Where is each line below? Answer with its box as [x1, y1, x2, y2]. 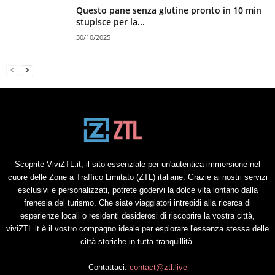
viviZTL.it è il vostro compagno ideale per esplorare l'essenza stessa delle [6, 223, 269, 233]
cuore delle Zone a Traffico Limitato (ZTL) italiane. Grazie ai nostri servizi [7, 172, 268, 182]
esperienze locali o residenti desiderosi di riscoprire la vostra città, [20, 211, 255, 220]
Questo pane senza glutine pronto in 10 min [76, 4, 261, 16]
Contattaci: [88, 262, 130, 272]
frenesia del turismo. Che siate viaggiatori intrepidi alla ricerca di [24, 198, 251, 207]
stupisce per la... [76, 15, 145, 28]
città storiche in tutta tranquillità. [80, 236, 195, 246]
